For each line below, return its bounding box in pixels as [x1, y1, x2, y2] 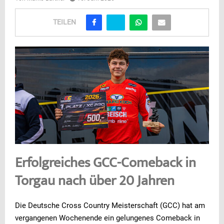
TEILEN [53, 18, 76, 26]
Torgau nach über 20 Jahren [15, 172, 174, 192]
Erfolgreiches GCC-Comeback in [15, 154, 196, 174]
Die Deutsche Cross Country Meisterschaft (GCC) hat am [15, 201, 205, 210]
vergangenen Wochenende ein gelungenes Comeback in [15, 213, 200, 223]
